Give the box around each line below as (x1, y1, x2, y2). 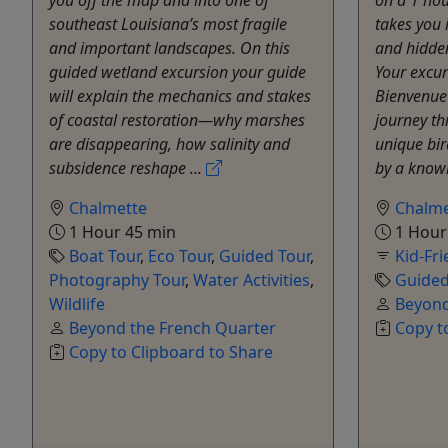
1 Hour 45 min (65, 220, 176, 243)
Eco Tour (148, 244, 211, 267)
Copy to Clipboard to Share (69, 340, 273, 363)
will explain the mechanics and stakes (49, 84, 311, 107)
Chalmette (69, 196, 147, 219)
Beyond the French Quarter (69, 316, 276, 339)
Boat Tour (69, 244, 140, 267)
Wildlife (49, 292, 105, 315)
